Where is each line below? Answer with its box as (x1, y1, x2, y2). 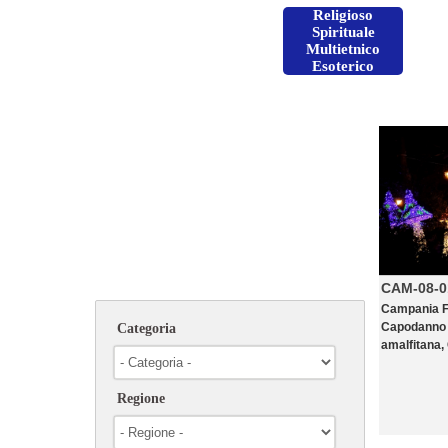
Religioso (313, 7, 373, 23)
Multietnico (306, 41, 380, 57)
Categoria (117, 321, 176, 336)
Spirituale (311, 24, 375, 40)
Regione (117, 391, 165, 406)
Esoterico (312, 58, 374, 74)
